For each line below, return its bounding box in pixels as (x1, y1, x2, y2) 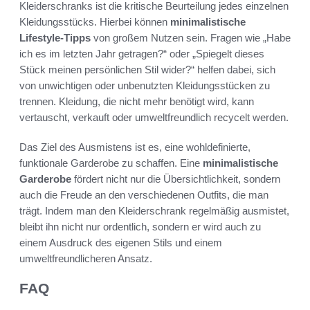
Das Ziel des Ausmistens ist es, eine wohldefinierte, (19, 140, 250, 153)
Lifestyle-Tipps (19, 31, 91, 44)
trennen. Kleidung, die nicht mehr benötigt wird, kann (19, 95, 254, 107)
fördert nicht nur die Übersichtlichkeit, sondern (71, 172, 280, 185)
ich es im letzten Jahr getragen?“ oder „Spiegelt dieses (19, 47, 264, 60)
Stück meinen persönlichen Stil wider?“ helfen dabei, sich (19, 63, 275, 75)
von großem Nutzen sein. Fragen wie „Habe (91, 31, 291, 44)
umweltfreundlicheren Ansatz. (19, 252, 152, 264)
